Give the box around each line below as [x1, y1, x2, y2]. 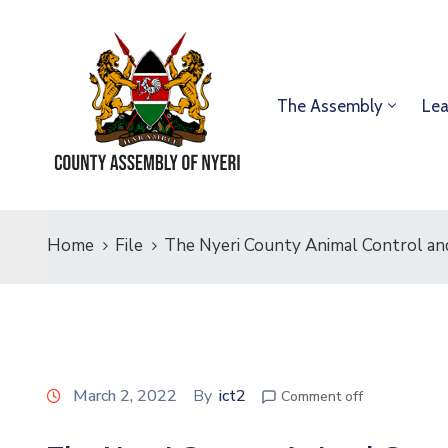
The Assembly [277, 95, 383, 116]
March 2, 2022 [73, 385, 177, 407]
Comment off [281, 387, 363, 406]
